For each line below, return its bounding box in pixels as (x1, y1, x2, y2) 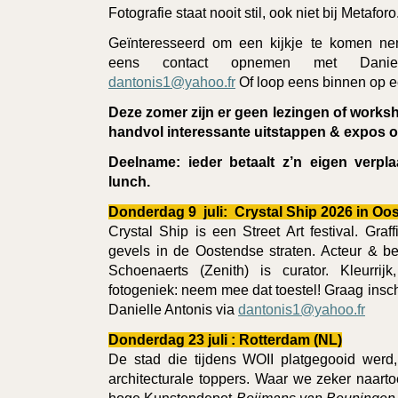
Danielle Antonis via (108, 301, 238, 317)
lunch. (108, 173, 150, 189)
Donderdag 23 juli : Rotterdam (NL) (108, 331, 342, 347)
